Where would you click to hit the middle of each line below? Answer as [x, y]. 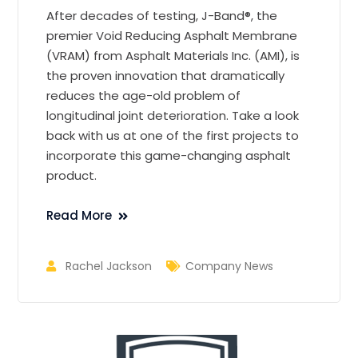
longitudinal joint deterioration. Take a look [173, 116]
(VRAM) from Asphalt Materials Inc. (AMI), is [173, 56]
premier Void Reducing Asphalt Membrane [172, 36]
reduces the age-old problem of [144, 96]
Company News [230, 267]
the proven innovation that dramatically [166, 76]
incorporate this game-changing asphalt [169, 156]
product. [72, 176]
